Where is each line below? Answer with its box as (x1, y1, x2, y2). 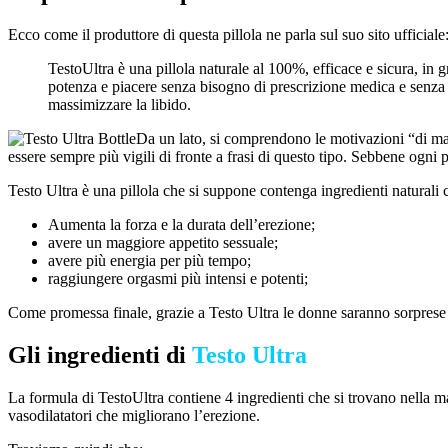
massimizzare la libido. (48, 96, 191, 114)
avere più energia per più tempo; (48, 252, 251, 270)
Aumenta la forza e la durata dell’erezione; (48, 216, 315, 234)
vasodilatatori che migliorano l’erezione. (8, 406, 260, 424)
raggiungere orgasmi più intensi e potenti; (48, 270, 308, 288)
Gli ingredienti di (8, 342, 192, 369)
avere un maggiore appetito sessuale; (48, 234, 278, 252)
